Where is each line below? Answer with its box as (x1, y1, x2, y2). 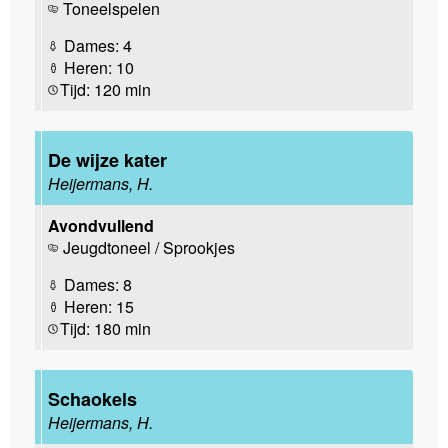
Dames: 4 (60, 33, 132, 57)
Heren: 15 (60, 294, 134, 318)
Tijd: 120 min (60, 77, 151, 101)
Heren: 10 (60, 55, 134, 79)
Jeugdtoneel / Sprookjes (62, 235, 235, 259)
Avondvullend (47, 213, 154, 237)
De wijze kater (47, 146, 167, 173)
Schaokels (47, 385, 137, 412)
